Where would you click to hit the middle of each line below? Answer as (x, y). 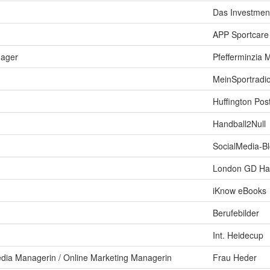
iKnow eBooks (240, 190)
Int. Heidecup (238, 235)
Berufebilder (236, 213)
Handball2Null (239, 124)
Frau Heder (235, 257)
